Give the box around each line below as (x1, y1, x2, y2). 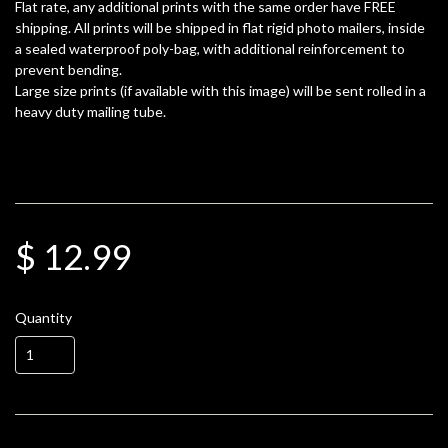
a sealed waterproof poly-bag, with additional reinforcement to (15, 40, 405, 58)
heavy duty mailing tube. (15, 103, 166, 121)
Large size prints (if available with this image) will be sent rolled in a (15, 82, 426, 100)
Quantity (15, 308, 72, 326)
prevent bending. (15, 61, 122, 79)
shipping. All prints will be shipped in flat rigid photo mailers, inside (15, 19, 425, 37)
